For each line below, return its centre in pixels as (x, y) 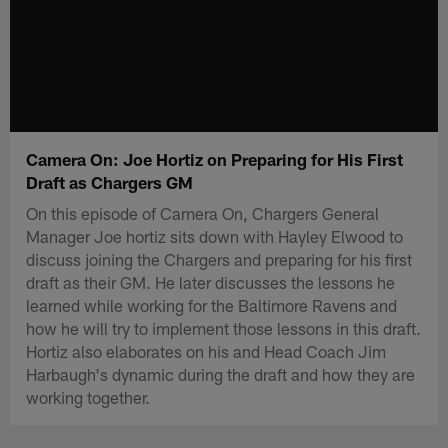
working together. (88, 396)
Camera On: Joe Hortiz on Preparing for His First (215, 158)
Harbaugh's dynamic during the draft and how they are (221, 373)
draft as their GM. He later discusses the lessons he (211, 281)
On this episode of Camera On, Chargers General (203, 212)
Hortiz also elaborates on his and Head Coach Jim (206, 350)
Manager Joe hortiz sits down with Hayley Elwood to (215, 235)
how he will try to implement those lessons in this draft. (224, 327)
